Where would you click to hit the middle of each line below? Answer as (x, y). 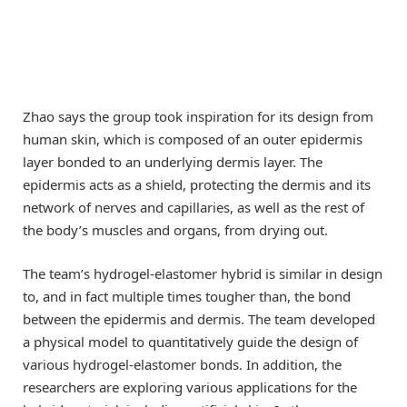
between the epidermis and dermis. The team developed (199, 318)
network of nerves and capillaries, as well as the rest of (194, 207)
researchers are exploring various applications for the (190, 387)
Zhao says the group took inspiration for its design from (198, 116)
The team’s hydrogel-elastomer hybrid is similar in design (203, 273)
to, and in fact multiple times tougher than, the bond (187, 296)
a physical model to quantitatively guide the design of (190, 341)
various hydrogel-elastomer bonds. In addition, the (182, 364)
